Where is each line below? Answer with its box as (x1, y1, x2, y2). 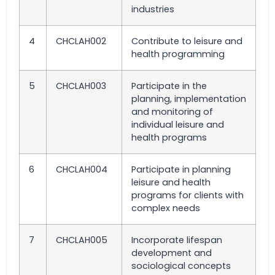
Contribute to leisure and (131, 35, 242, 48)
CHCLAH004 (56, 163, 107, 176)
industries (131, 3, 174, 16)
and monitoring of (131, 106, 213, 118)
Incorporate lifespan (131, 234, 222, 247)
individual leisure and (131, 118, 224, 131)
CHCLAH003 (56, 80, 106, 93)
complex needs (131, 202, 200, 215)
